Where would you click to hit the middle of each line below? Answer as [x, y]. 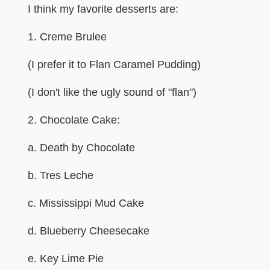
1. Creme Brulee [67, 36]
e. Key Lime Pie [65, 258]
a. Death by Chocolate [81, 147]
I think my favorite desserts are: [103, 9]
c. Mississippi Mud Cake [86, 203]
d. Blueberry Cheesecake [88, 231]
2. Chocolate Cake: [74, 120]
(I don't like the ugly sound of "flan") [112, 92]
